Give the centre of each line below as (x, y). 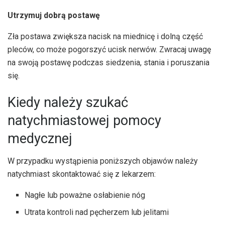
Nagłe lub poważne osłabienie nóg (85, 195)
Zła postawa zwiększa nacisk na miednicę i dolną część (105, 36)
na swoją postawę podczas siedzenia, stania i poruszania (108, 62)
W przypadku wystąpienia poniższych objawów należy (103, 161)
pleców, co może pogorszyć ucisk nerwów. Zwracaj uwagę (109, 49)
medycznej (40, 139)
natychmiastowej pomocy (84, 121)
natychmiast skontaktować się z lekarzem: (82, 174)
